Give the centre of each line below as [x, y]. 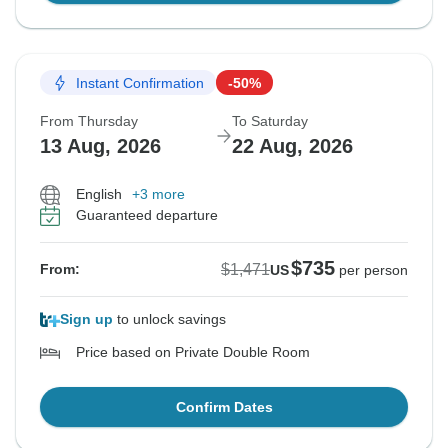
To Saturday [270, 121]
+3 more [158, 194]
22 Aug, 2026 [292, 146]
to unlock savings [169, 319]
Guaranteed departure [147, 215]
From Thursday [89, 121]
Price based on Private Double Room [193, 352]
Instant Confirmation [140, 82]
